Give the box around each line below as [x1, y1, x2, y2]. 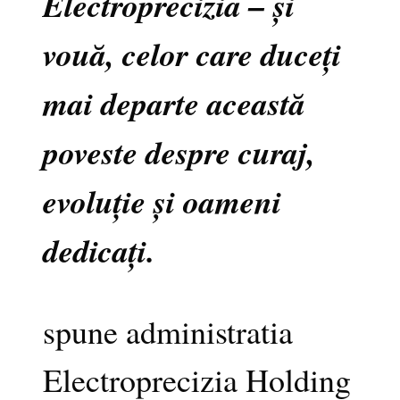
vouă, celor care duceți [43, 30, 341, 77]
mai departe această [43, 79, 305, 126]
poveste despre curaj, [43, 129, 315, 175]
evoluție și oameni [43, 178, 281, 224]
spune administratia [43, 309, 293, 353]
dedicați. [43, 227, 154, 273]
